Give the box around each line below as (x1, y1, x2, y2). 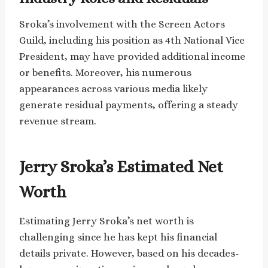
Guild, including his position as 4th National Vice (19, 34, 245, 46)
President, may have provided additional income (19, 50, 245, 62)
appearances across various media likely (19, 83, 208, 95)
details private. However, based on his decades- (19, 247, 239, 259)
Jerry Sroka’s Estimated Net (19, 157, 223, 176)
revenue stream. (19, 115, 96, 127)
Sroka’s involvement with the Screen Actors (19, 18, 225, 30)
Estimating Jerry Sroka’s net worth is (19, 215, 194, 227)
